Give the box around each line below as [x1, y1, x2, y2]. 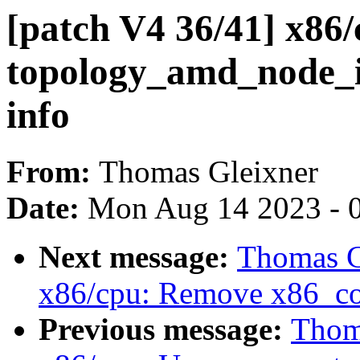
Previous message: [39, 312, 291, 347]
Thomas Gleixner [99, 154, 318, 190]
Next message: [39, 239, 237, 275]
